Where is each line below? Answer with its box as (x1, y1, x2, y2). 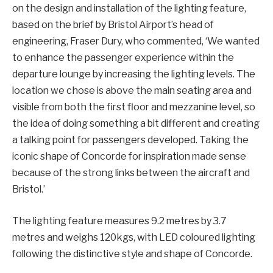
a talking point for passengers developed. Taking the (12, 134, 249, 146)
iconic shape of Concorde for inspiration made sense (12, 151, 246, 163)
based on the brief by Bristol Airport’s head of (12, 19, 214, 31)
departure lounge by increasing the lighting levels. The (12, 68, 255, 80)
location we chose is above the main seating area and (12, 85, 252, 97)
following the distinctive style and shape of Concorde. (12, 247, 252, 260)
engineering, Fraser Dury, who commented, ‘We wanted (12, 35, 260, 48)
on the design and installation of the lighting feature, (12, 2, 246, 15)
